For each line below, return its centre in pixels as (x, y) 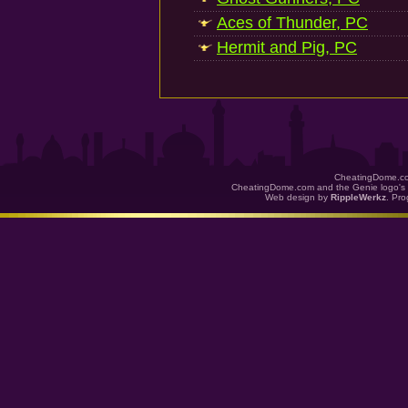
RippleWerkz (358, 197)
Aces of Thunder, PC (292, 23)
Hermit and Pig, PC (287, 47)
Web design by (298, 197)
